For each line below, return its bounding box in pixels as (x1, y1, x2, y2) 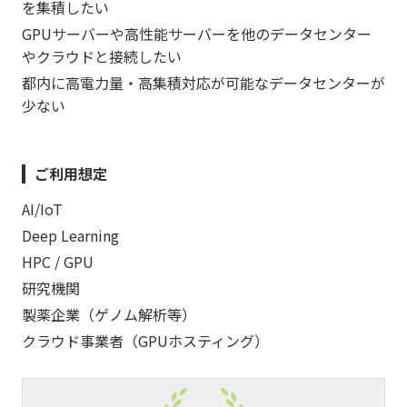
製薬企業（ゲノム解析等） (22, 303, 196, 326)
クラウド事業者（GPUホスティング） (22, 330, 269, 352)
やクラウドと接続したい (22, 45, 182, 68)
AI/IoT (22, 198, 63, 221)
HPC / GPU (22, 251, 94, 273)
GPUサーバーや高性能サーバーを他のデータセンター (22, 23, 372, 45)
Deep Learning (22, 224, 119, 247)
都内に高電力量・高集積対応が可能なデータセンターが (22, 72, 385, 94)
